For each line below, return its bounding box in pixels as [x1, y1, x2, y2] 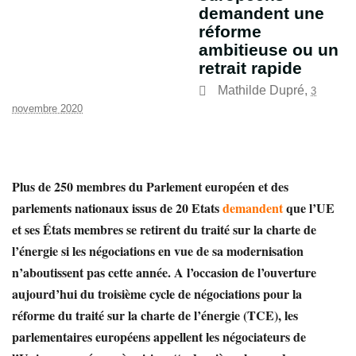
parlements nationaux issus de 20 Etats [12, 198, 222, 217]
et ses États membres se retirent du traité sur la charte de [12, 219, 316, 238]
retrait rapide [199, 58, 302, 77]
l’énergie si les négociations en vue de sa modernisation [12, 241, 304, 260]
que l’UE [283, 198, 335, 217]
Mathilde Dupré [218, 83, 304, 97]
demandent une [199, 3, 324, 22]
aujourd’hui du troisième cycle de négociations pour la [12, 284, 302, 303]
